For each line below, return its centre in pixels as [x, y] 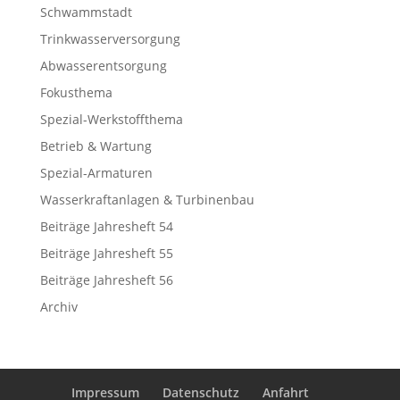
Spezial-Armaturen [96, 172]
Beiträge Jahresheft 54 [106, 226]
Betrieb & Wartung [96, 146]
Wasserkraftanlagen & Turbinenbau [147, 199]
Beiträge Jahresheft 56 [106, 279]
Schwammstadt [86, 12]
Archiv [58, 306]
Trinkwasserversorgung [110, 38]
